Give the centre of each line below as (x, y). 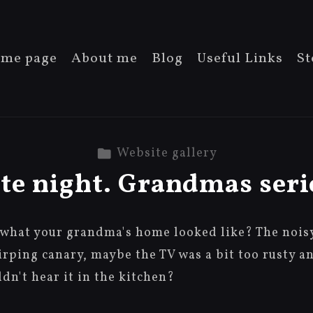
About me (105, 58)
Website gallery (167, 153)
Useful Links (240, 58)
